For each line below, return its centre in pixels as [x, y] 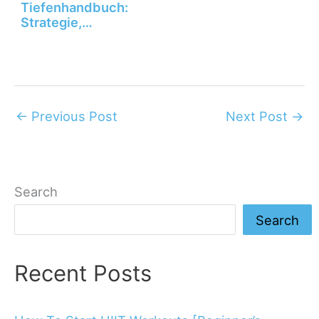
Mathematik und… [77, 37]
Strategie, [52, 22]
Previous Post [73, 116]
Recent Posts [83, 273]
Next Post [258, 116]
